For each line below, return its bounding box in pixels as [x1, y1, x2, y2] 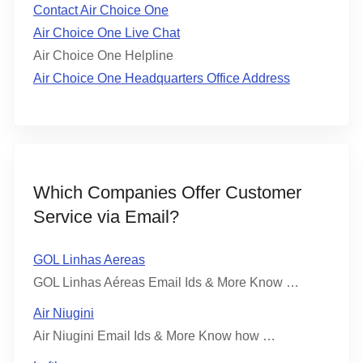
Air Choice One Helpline [33, 48, 173, 62]
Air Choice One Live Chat [33, 25, 180, 40]
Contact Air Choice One [33, 2, 169, 17]
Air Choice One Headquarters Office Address [33, 70, 290, 85]
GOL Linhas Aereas [33, 252, 145, 267]
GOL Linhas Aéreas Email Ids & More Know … [33, 275, 299, 289]
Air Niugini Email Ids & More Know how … [33, 328, 275, 343]
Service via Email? [33, 206, 179, 227]
